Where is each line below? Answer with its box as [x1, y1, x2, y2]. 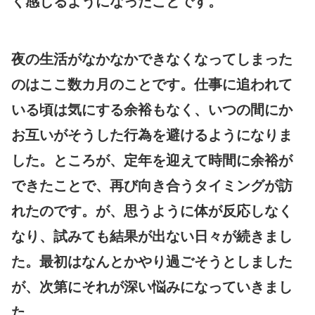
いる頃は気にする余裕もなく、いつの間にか [11, 101, 292, 117]
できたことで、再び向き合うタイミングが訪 [11, 177, 292, 193]
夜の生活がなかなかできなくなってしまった [11, 51, 292, 67]
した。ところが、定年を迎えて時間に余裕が [11, 152, 292, 168]
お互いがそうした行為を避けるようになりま [11, 127, 292, 143]
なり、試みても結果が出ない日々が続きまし [11, 228, 292, 244]
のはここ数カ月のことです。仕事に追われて [11, 76, 292, 92]
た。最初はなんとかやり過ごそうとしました [11, 253, 292, 269]
